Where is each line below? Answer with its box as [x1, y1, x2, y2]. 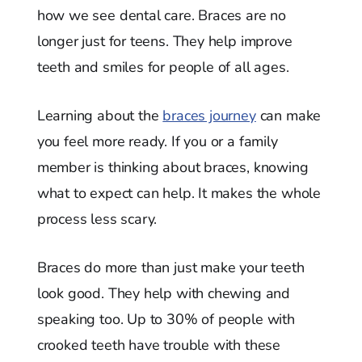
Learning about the [36, 106, 163, 126]
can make [255, 106, 322, 126]
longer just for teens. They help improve [36, 32, 293, 52]
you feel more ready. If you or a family [36, 132, 278, 152]
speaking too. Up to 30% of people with [36, 309, 295, 330]
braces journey [162, 106, 256, 126]
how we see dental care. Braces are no [36, 6, 287, 26]
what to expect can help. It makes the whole [36, 183, 321, 204]
